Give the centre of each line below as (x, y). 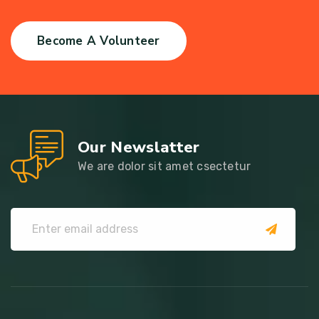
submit (287, 240)
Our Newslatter (139, 147)
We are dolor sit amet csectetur (164, 166)
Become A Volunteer (99, 41)
